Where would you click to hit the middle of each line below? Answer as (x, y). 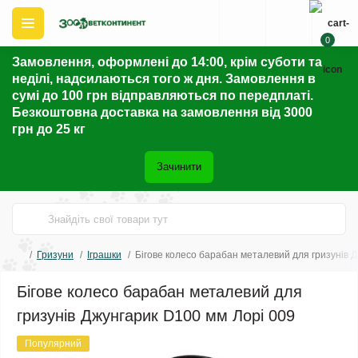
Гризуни (55, 255)
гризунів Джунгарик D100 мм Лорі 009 (156, 316)
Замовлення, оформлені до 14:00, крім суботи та (167, 62)
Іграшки (104, 255)
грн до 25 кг (52, 129)
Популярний (53, 344)
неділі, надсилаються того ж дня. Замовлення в (164, 79)
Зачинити (179, 167)
